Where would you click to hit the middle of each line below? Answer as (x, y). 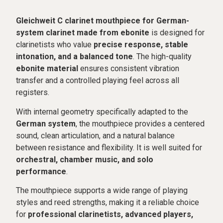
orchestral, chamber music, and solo (85, 159)
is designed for (177, 33)
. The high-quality (163, 57)
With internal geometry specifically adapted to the (102, 111)
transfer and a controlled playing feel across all (98, 81)
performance (41, 171)
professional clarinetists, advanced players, (111, 215)
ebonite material (47, 69)
